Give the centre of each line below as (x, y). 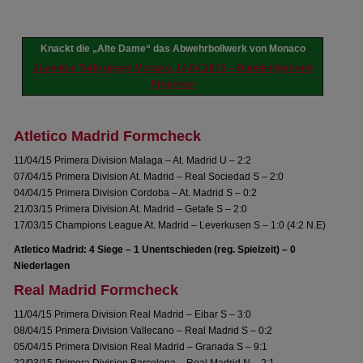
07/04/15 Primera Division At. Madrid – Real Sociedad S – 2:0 (149, 177)
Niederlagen (42, 266)
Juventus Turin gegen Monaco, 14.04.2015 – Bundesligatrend (173, 68)
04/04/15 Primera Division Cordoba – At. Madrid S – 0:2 (136, 193)
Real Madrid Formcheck (96, 290)
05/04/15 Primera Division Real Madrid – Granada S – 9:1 (141, 347)
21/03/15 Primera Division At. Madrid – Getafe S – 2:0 (131, 209)
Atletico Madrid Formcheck (108, 136)
